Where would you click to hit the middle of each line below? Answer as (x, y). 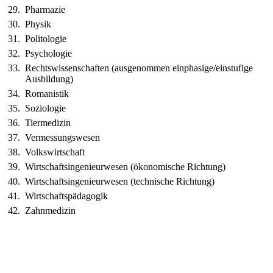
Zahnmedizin (50, 211)
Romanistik (47, 94)
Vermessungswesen (62, 137)
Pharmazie (45, 9)
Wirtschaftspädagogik (66, 196)
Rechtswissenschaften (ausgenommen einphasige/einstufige (139, 68)
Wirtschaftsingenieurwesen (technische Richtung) (120, 181)
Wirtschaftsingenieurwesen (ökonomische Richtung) (125, 167)
